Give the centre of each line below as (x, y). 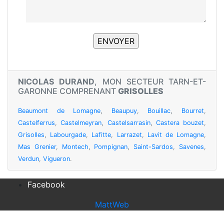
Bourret (193, 110)
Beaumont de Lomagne (59, 110)
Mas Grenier (37, 146)
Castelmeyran (81, 122)
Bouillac (159, 110)
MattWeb (112, 204)
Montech (75, 146)
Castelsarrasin (129, 122)
